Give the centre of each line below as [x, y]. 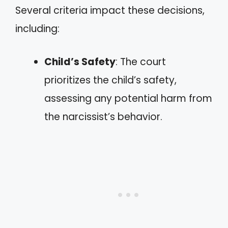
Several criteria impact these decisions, [110, 10]
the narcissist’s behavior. [103, 117]
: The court [141, 62]
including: [37, 29]
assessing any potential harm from [128, 98]
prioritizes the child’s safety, [110, 80]
